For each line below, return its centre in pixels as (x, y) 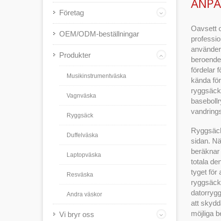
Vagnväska (81, 96)
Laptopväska (84, 155)
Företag (72, 13)
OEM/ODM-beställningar (99, 34)
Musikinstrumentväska (96, 76)
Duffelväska (82, 135)
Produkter (75, 55)
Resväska (80, 175)
